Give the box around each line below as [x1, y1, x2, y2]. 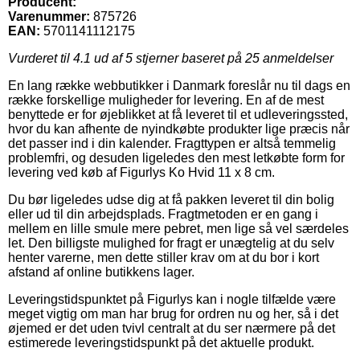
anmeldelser [260, 51, 333, 65]
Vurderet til [8, 51, 73, 65]
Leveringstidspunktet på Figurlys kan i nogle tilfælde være [8, 292, 336, 306]
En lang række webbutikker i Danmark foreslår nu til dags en [8, 78, 350, 92]
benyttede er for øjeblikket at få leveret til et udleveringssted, [8, 107, 348, 121]
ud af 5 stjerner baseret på [91, 51, 245, 65]
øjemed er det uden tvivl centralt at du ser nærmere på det [8, 321, 335, 335]
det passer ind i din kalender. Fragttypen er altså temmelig [8, 136, 336, 150]
